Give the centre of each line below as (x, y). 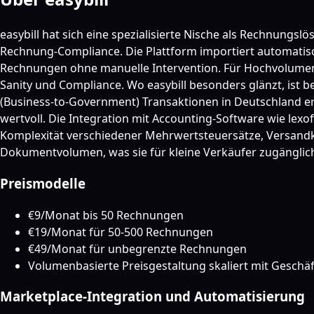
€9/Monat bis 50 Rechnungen (106, 215)
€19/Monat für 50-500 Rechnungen (121, 232)
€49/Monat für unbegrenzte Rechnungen (137, 248)
